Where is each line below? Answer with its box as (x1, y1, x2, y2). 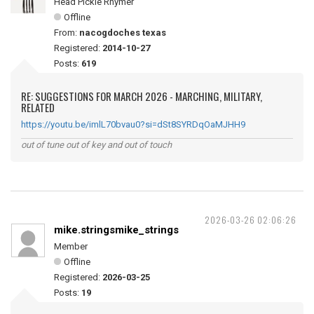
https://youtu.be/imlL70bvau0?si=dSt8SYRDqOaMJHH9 (21, 119, 245, 130)
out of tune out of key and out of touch (21, 139, 172, 150)
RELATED (21, 100, 55, 115)
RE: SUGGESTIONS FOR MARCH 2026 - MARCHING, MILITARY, (21, 88, 262, 104)
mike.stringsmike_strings (54, 224, 179, 236)
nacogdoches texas (79, 27, 166, 38)
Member (54, 241, 88, 252)
